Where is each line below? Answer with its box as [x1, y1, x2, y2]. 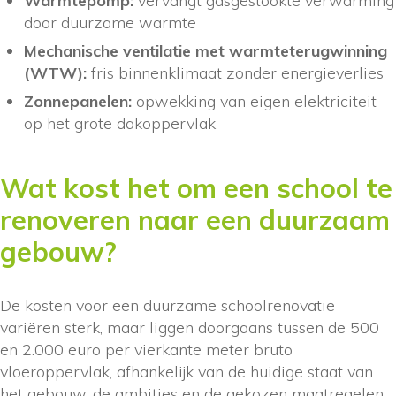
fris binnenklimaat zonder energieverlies [87, 63, 384, 84]
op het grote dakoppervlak [24, 113, 216, 134]
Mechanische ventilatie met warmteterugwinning [24, 41, 387, 62]
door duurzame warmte [24, 11, 196, 33]
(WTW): [24, 63, 87, 84]
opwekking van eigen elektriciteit [132, 91, 377, 112]
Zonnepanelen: [24, 91, 132, 112]
